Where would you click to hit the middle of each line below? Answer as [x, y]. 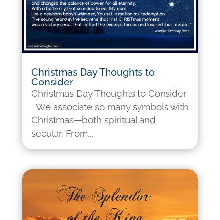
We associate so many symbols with [110, 106]
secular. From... [62, 133]
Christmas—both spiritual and [93, 120]
